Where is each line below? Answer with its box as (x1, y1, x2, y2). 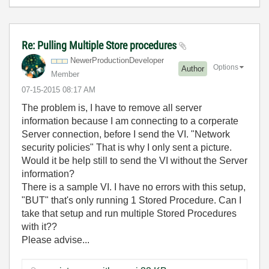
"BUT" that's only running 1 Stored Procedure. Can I (22, 195, 241, 205)
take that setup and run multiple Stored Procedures (22, 208, 237, 219)
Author (181, 64, 204, 73)
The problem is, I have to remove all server (22, 103, 202, 113)
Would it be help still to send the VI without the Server (22, 156, 247, 166)
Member (51, 70, 79, 79)
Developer (129, 56, 164, 65)
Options (213, 62, 238, 71)
